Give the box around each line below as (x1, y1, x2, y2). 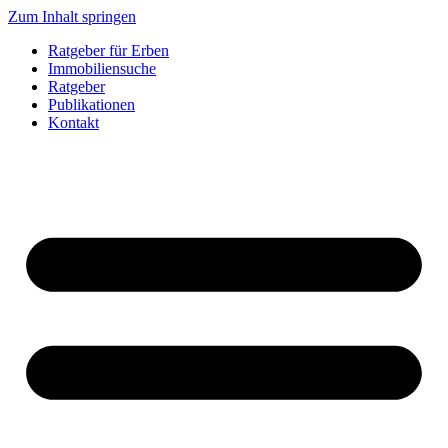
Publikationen (48, 96, 135, 113)
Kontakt (48, 114, 99, 131)
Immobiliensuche (48, 60, 156, 77)
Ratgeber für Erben (48, 42, 169, 59)
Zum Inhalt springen (8, 8, 136, 25)
